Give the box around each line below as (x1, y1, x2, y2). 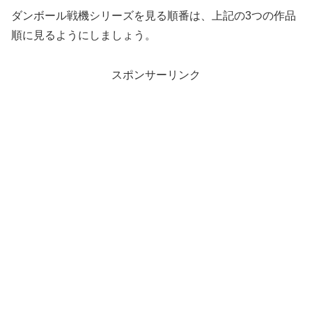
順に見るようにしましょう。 (11, 29, 156, 42)
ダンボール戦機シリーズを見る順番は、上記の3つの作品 (11, 10, 296, 22)
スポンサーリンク (111, 68, 201, 81)
